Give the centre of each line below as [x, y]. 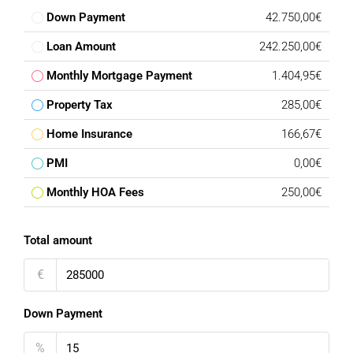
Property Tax [80, 105]
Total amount [58, 240]
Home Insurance [89, 134]
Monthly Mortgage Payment [119, 76]
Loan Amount [81, 46]
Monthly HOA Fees [95, 192]
